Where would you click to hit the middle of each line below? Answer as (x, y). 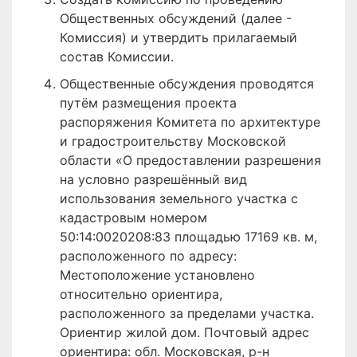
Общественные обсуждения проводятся (187, 84)
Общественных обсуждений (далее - (176, 18)
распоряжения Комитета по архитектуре (190, 122)
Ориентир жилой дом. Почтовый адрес (184, 332)
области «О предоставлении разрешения (190, 160)
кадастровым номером (133, 218)
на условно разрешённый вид (153, 179)
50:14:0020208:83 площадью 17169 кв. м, (188, 237)
